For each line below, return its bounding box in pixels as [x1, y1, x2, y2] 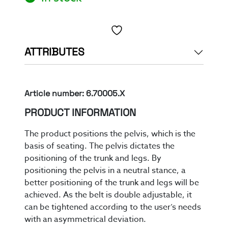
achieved [24, 189, 59, 202]
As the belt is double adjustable [63, 189, 182, 202]
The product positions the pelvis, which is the [24, 128, 195, 140]
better [24, 177, 50, 189]
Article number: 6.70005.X [24, 90, 125, 99]
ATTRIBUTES [24, 47, 84, 58]
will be [175, 177, 199, 189]
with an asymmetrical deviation [24, 213, 144, 226]
